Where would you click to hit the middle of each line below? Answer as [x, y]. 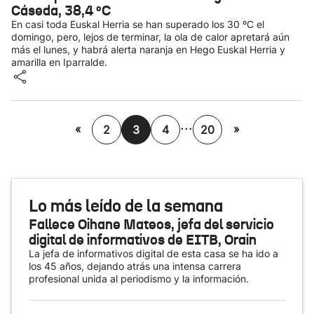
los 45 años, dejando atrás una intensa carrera [135, 266]
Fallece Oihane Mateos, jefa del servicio [151, 224]
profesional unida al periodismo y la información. [139, 279]
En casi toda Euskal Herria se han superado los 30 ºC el [138, 24]
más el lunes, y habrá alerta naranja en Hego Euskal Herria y [148, 49]
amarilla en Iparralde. [59, 62]
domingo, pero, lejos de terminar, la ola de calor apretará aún [150, 37]
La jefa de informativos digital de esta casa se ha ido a [153, 253]
